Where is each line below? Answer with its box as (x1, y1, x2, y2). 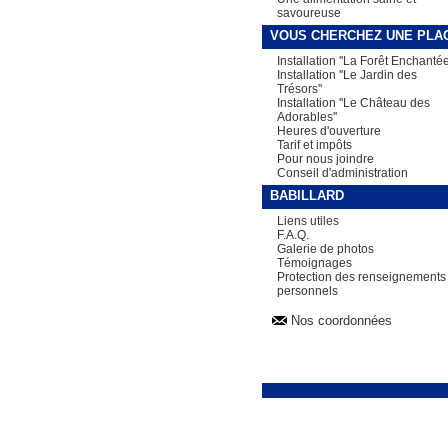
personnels (276, 284, 338, 298)
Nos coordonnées (290, 313, 392, 328)
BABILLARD (269, 188, 344, 203)
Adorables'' (276, 110, 337, 124)
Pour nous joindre (276, 152, 374, 166)
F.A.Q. (276, 228, 309, 242)
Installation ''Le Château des (276, 96, 430, 110)
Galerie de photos (276, 242, 374, 256)
